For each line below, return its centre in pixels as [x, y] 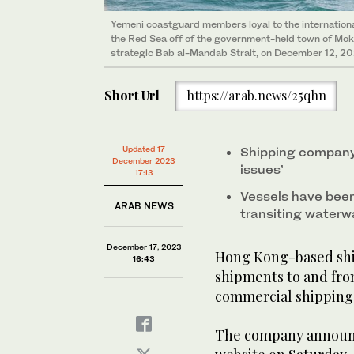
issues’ [262, 169]
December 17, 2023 [144, 247]
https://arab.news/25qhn [256, 96]
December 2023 [144, 160]
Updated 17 [144, 149]
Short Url [132, 96]
